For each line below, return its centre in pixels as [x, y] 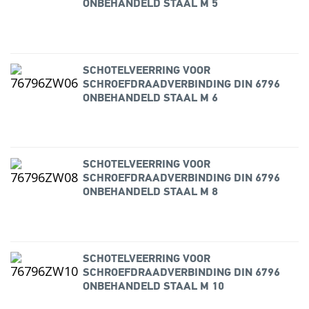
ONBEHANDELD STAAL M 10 [153, 287]
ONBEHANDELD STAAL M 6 [150, 98]
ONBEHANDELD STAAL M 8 [150, 193]
